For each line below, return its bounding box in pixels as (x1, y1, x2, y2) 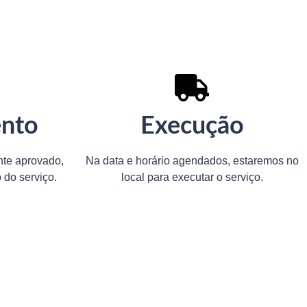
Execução (140, 113, 244, 138)
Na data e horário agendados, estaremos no (85, 154, 299, 167)
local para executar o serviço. (121, 171, 263, 183)
